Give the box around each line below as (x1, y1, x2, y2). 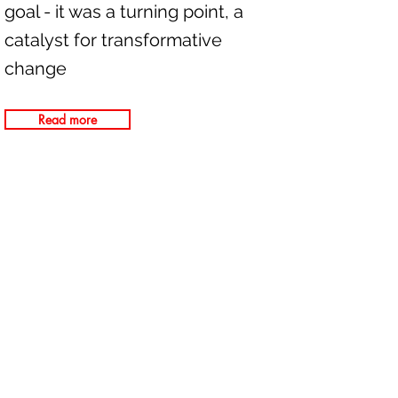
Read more (37, 111, 97, 128)
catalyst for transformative (4, 29, 222, 51)
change (4, 58, 67, 79)
